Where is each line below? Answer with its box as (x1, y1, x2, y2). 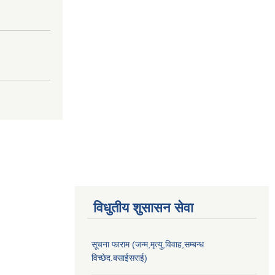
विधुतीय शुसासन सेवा (93, 199, 193, 215)
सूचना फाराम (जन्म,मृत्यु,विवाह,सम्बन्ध (91, 239, 204, 249)
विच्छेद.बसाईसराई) (91, 252, 147, 263)
